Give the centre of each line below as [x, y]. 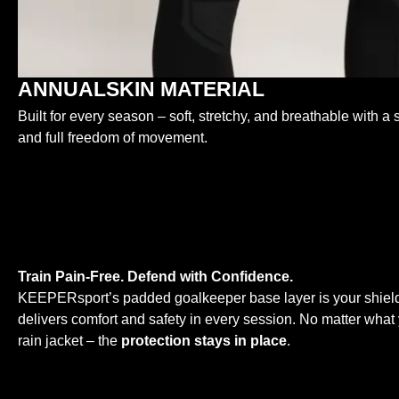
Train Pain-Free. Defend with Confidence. [155, 277]
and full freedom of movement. [113, 138]
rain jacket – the [69, 341]
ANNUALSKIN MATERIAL [141, 90]
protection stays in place [204, 341]
